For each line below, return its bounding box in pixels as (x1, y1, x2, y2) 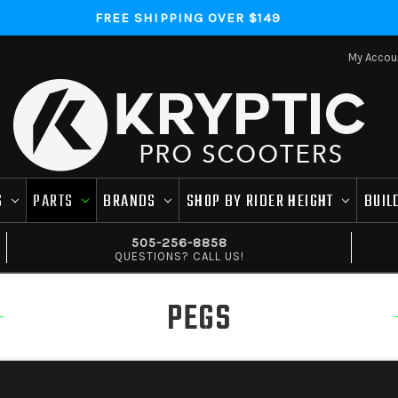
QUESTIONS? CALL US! (114, 249, 244, 263)
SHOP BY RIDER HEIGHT (186, 187, 338, 215)
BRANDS (103, 187, 161, 215)
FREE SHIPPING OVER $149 (94, 10, 282, 26)
